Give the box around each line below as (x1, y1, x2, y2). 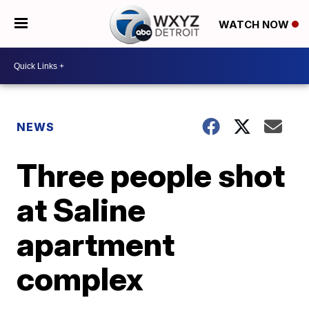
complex (17, 259, 144, 298)
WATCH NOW (218, 17, 292, 31)
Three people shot (17, 156, 286, 195)
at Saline (17, 190, 146, 229)
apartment (17, 225, 175, 263)
